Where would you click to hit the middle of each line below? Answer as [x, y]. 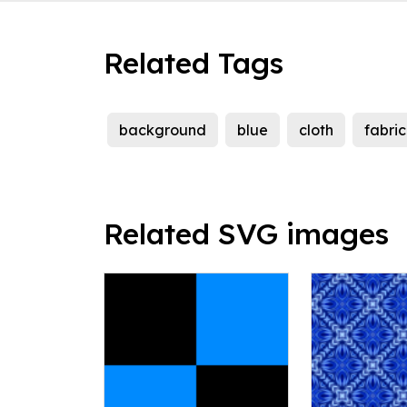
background [163, 130]
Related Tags [194, 63]
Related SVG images [246, 234]
